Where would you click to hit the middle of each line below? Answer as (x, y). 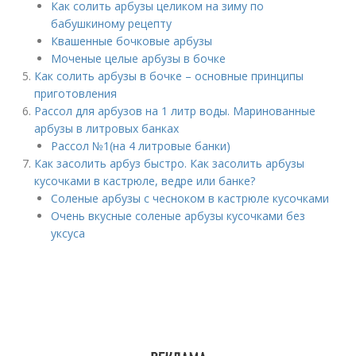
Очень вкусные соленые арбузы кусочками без (178, 216)
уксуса (68, 233)
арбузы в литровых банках (108, 128)
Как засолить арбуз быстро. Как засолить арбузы (170, 163)
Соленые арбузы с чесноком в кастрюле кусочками (190, 198)
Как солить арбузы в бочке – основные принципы (169, 76)
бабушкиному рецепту (112, 23)
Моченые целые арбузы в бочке (139, 58)
